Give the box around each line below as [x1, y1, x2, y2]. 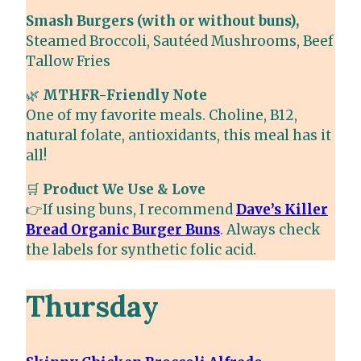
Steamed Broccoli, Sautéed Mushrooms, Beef [26, 32, 334, 51]
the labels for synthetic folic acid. [26, 241, 256, 259]
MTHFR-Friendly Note [43, 86, 207, 105]
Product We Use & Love [43, 180, 205, 199]
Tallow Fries [26, 52, 110, 71]
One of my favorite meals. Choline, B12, [26, 106, 297, 125]
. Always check [220, 221, 320, 239]
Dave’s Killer [236, 201, 328, 219]
